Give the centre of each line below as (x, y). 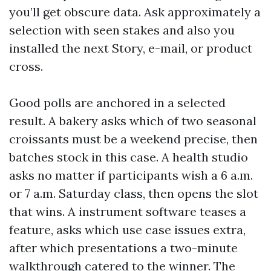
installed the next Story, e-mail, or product (131, 48)
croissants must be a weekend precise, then (133, 139)
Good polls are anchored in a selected (117, 102)
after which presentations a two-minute (123, 247)
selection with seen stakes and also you (122, 30)
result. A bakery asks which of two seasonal (133, 120)
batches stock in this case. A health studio (129, 157)
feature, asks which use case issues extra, (127, 229)
